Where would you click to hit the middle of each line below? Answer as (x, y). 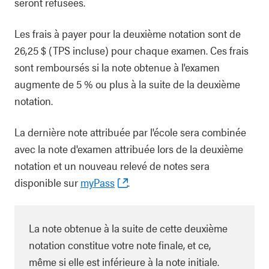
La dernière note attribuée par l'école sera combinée (130, 132)
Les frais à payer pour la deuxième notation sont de (128, 33)
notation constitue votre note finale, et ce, (120, 245)
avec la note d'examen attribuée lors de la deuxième (129, 149)
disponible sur (47, 182)
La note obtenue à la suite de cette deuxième (128, 228)
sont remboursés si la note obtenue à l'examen (117, 67)
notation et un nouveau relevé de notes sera (112, 165)
